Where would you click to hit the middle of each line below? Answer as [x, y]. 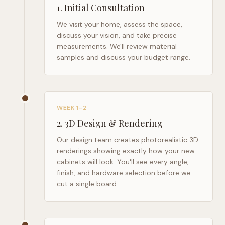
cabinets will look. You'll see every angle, [123, 162]
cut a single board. [87, 184]
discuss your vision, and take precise [117, 35]
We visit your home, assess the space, [120, 24]
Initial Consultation [104, 8]
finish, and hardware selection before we [124, 173]
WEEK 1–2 [72, 108]
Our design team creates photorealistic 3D [128, 140]
